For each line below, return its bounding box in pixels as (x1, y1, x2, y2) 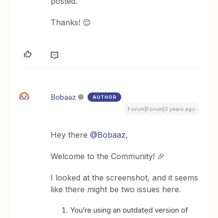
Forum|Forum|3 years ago (127, 106, 196, 113)
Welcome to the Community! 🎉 (51, 151, 165, 162)
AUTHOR (92, 94, 117, 100)
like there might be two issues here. (51, 184, 182, 195)
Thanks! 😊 (51, 18, 91, 28)
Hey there (51, 130, 91, 140)
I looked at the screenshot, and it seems (51, 173, 199, 183)
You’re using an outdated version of (70, 205, 189, 215)
